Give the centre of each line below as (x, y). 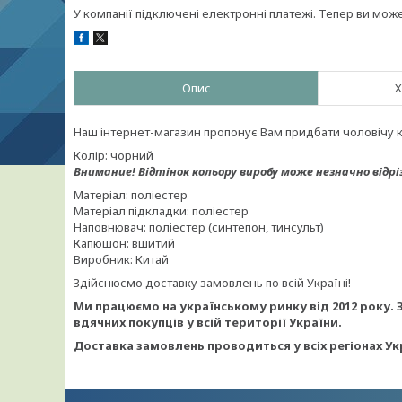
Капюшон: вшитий (124, 243)
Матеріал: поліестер (131, 195)
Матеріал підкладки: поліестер (161, 211)
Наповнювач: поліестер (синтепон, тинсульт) (199, 227)
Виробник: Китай (121, 259)
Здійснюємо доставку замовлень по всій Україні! (214, 283)
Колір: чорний (114, 155)
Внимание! (106, 171)
